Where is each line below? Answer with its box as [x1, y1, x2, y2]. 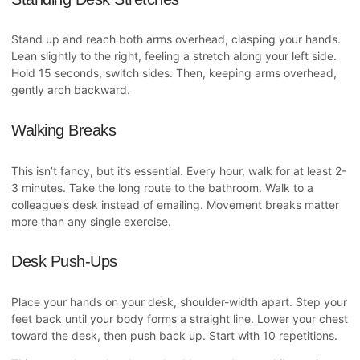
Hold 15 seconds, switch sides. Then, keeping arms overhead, [11, 66, 337, 80]
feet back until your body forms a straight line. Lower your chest [11, 311, 348, 325]
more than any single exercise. [11, 214, 171, 228]
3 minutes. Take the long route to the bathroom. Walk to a [11, 180, 313, 194]
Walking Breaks [11, 121, 116, 140]
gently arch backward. [11, 83, 130, 97]
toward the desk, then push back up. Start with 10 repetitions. [11, 328, 337, 342]
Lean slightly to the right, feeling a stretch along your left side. [11, 49, 337, 63]
